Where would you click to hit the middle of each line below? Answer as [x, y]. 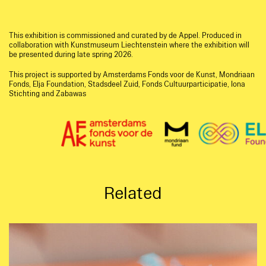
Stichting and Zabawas [47, 94]
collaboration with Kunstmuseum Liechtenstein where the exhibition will [129, 45]
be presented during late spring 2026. [71, 55]
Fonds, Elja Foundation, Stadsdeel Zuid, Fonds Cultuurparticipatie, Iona [127, 85]
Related [133, 194]
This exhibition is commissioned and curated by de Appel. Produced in [125, 36]
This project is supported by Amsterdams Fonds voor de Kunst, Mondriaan [132, 75]
